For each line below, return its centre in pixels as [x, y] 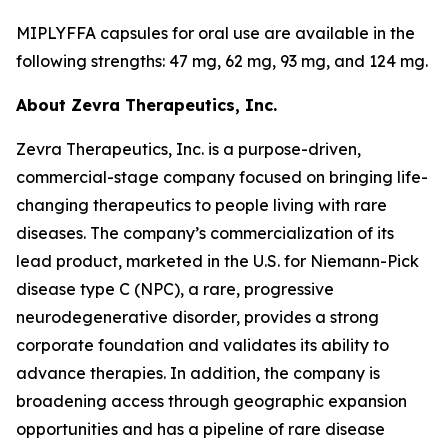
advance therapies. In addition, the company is [198, 373]
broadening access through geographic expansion [211, 401]
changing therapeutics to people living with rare [201, 205]
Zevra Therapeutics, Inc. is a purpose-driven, [188, 149]
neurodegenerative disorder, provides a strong [197, 317]
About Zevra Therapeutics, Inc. [146, 105]
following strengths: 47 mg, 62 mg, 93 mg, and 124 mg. [222, 61]
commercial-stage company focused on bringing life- [222, 177]
